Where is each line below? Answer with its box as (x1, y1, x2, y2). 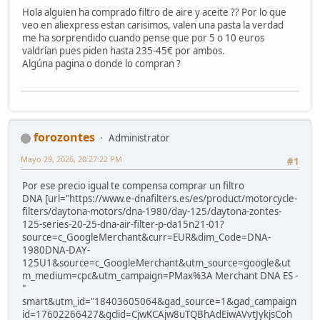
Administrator (109, 131, 170, 145)
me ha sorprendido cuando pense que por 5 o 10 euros (22, 31, 264, 44)
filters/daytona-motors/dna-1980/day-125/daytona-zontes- (22, 205, 281, 219)
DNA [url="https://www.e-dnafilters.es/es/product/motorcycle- (22, 192, 297, 206)
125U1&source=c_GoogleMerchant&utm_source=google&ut (22, 256, 291, 270)
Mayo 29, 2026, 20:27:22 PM (21, 154, 122, 165)
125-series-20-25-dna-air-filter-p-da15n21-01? (22, 218, 224, 231)
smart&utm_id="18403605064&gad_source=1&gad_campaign (22, 295, 296, 309)
